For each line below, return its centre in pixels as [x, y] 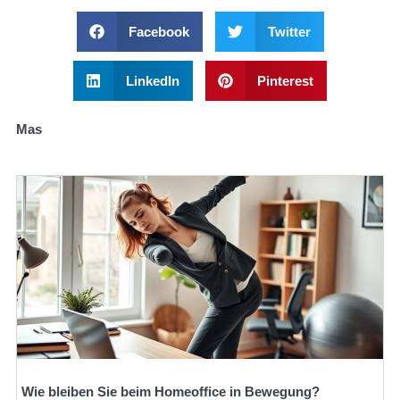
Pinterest [285, 80]
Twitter [289, 31]
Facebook [159, 31]
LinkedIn [152, 80]
